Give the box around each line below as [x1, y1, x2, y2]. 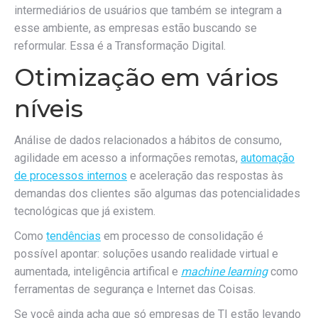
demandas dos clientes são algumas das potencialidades [14, 187, 300, 200]
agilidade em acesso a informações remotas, [14, 151, 241, 165]
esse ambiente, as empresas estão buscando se [14, 21, 257, 35]
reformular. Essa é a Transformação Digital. [14, 39, 226, 53]
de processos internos [14, 169, 127, 182]
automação [241, 151, 295, 165]
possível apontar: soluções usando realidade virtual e [14, 247, 278, 261]
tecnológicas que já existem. [14, 204, 155, 218]
